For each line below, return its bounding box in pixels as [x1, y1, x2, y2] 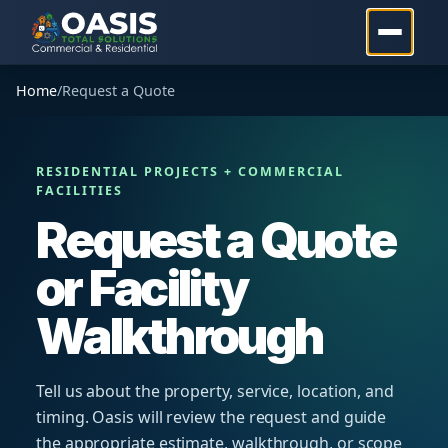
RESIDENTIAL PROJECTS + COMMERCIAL [36, 163, 344, 180]
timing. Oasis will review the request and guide [36, 406, 387, 428]
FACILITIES [36, 182, 123, 199]
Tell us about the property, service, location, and [36, 380, 395, 402]
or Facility [36, 258, 248, 318]
